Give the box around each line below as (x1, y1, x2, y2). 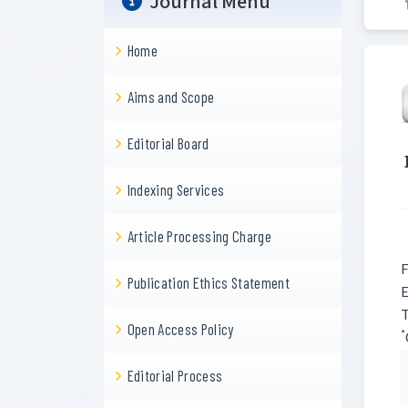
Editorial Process (127, 366, 223, 384)
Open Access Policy (127, 320, 234, 338)
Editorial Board (127, 134, 209, 152)
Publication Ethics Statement (127, 273, 291, 291)
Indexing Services (127, 180, 225, 199)
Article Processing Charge (127, 227, 272, 245)
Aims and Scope (127, 87, 215, 106)
